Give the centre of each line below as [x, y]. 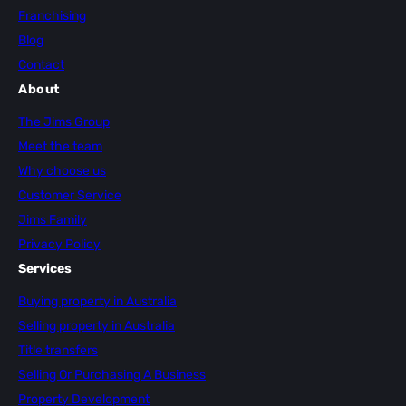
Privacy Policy [59, 244]
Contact [41, 64]
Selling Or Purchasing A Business [112, 374]
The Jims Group [64, 121]
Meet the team [60, 146]
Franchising [52, 15]
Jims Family [53, 219]
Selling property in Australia [97, 325]
